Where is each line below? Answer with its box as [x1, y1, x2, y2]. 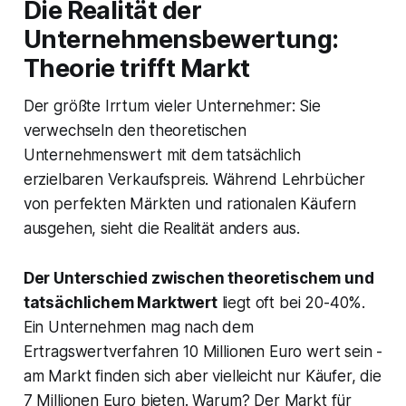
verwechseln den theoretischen [23, 121, 246, 140]
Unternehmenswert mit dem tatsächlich [23, 146, 301, 165]
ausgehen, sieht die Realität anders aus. [23, 219, 300, 238]
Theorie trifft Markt [23, 53, 250, 84]
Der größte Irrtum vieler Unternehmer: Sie [23, 97, 321, 116]
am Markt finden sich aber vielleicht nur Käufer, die [23, 367, 382, 386]
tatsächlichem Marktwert [23, 294, 217, 313]
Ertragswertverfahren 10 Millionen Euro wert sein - [23, 343, 383, 362]
